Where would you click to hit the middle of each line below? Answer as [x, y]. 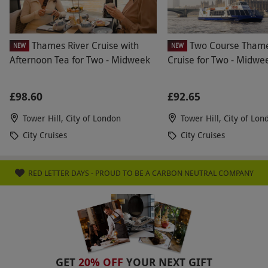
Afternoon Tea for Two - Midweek [80, 60]
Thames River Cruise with [85, 46]
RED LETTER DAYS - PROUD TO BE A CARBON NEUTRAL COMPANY [141, 173]
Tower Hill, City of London [72, 118]
